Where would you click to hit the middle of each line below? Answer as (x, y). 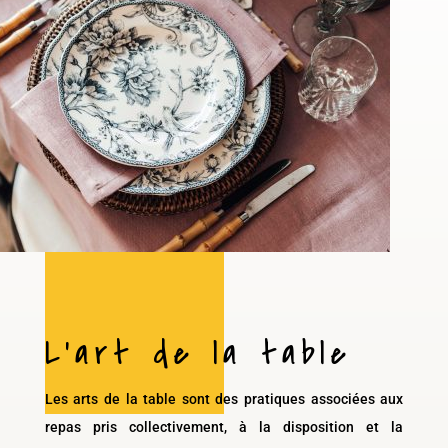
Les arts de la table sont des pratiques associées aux (224, 398)
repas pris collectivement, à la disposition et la (224, 426)
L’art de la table (197, 353)
